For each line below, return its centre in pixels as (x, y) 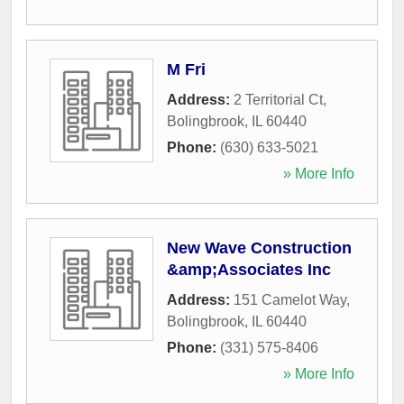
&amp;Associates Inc (249, 269)
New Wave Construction (259, 248)
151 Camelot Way (290, 299)
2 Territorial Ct (278, 99)
